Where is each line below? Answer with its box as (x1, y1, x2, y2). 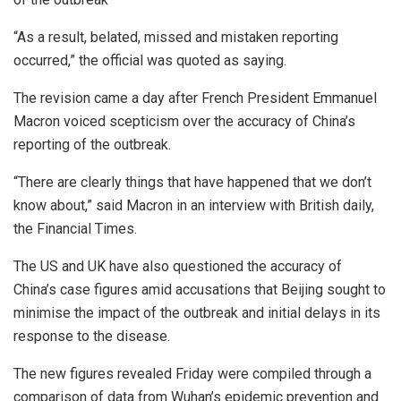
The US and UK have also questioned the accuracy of (13, 258, 342, 276)
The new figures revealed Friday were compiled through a (13, 365, 371, 383)
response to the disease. (13, 328, 170, 346)
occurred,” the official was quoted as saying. (13, 52, 286, 70)
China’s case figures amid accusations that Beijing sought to (13, 281, 386, 299)
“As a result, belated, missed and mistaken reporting (13, 29, 338, 47)
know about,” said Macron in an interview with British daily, (13, 197, 374, 215)
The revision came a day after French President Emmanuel (13, 90, 377, 107)
